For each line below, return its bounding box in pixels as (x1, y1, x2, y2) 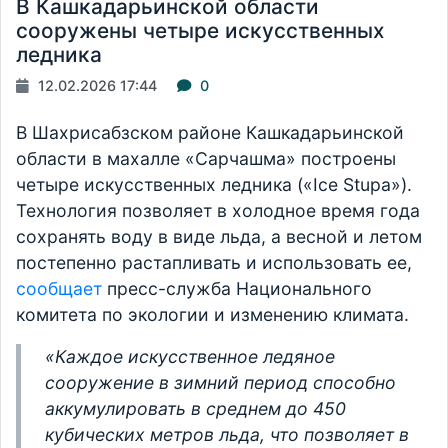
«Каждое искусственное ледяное (45, 346, 335, 368)
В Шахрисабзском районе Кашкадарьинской (16, 122, 404, 144)
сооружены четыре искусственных (16, 18, 384, 44)
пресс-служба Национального (107, 278, 372, 300)
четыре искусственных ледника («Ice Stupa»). (16, 174, 412, 196)
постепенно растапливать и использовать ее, (16, 252, 412, 274)
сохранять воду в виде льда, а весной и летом (16, 226, 422, 248)
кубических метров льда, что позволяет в (45, 424, 409, 446)
